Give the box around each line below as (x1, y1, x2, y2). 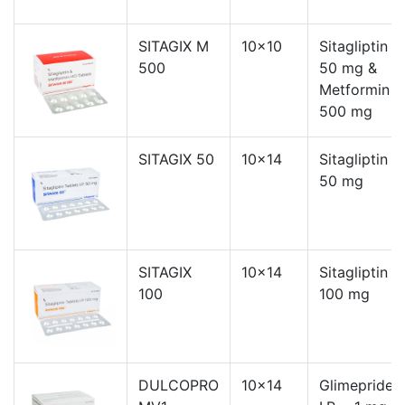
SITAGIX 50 (138, 149, 214, 168)
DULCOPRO (138, 375, 219, 394)
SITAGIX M (138, 36, 209, 55)
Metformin (319, 80, 390, 99)
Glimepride (319, 375, 393, 394)
